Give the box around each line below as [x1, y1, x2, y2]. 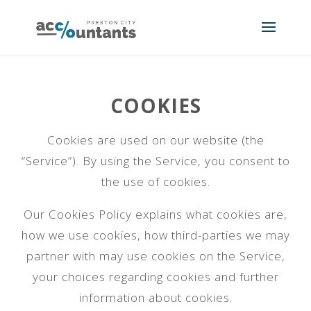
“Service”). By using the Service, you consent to [21, 153, 290, 169]
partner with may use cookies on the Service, [26, 248, 285, 264]
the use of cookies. [101, 174, 210, 190]
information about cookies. [78, 289, 233, 305]
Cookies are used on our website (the [47, 132, 264, 148]
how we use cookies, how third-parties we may [21, 227, 290, 243]
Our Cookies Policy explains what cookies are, [24, 206, 287, 222]
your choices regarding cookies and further [32, 269, 279, 285]
